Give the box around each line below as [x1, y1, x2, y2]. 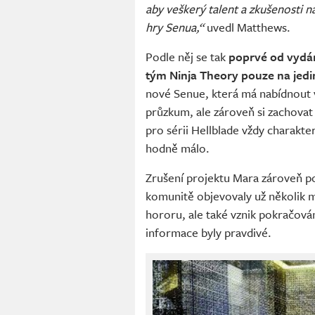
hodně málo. [146, 139, 210, 157]
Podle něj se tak [146, 48, 229, 66]
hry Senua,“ [146, 18, 204, 37]
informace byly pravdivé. [146, 224, 271, 242]
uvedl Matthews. [204, 18, 290, 37]
